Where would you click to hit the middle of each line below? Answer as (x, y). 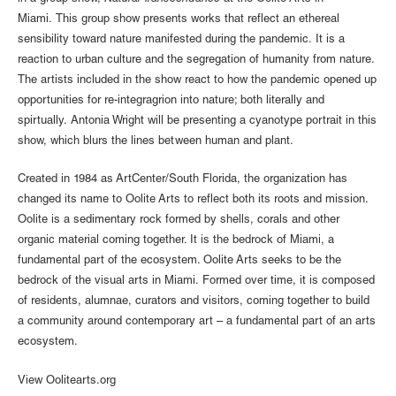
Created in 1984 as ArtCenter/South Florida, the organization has (183, 179)
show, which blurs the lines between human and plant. (156, 142)
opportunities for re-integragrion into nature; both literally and (171, 102)
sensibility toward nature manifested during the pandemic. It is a (181, 41)
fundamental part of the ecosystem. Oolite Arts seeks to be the (179, 261)
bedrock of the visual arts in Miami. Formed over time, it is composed (196, 281)
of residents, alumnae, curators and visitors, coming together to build (194, 301)
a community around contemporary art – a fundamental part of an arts (197, 322)
